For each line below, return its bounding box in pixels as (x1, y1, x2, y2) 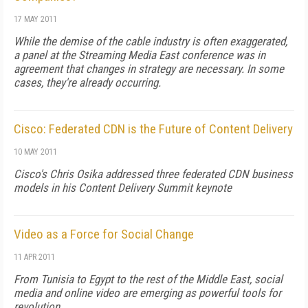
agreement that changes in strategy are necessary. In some (14, 62, 284, 76)
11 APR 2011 (14, 252, 55, 262)
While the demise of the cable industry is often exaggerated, (14, 34, 287, 48)
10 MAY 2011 (14, 147, 57, 157)
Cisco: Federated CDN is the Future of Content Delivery (14, 121, 293, 137)
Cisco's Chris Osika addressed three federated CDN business (14, 167, 293, 181)
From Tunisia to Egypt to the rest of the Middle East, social (14, 272, 283, 286)
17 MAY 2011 (14, 14, 57, 24)
